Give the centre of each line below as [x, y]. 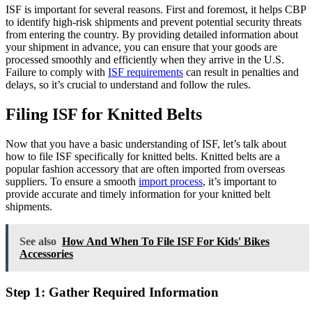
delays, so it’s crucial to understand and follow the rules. [128, 85]
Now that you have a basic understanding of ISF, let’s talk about [146, 143]
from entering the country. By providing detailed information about [152, 35]
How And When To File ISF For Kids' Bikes [166, 241]
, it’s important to [240, 181]
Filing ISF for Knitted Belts [104, 114]
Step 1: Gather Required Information [112, 292]
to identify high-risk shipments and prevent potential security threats [154, 22]
